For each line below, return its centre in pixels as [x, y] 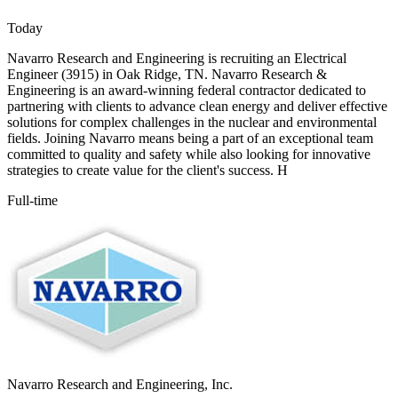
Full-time [32, 201]
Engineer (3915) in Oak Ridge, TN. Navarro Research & [167, 75]
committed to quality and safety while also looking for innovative [189, 155]
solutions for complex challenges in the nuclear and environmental [192, 123]
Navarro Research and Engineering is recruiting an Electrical [177, 59]
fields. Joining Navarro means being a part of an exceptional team [190, 139]
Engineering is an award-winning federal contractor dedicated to [187, 91]
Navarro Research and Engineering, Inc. [120, 385]
